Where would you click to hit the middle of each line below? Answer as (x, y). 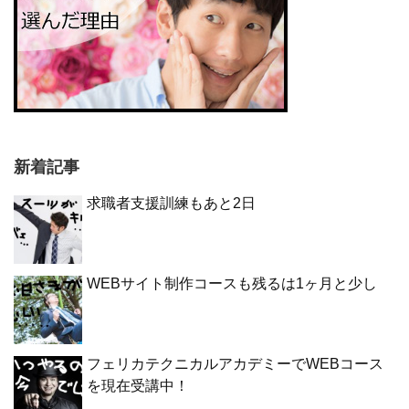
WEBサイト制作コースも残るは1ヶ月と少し (232, 284)
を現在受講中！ (138, 386)
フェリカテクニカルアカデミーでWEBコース (235, 364)
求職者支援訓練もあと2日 (171, 204)
